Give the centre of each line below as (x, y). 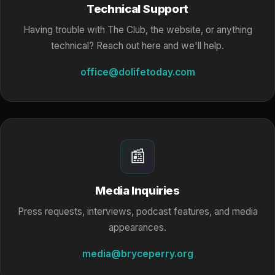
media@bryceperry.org (137, 254)
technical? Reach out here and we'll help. (137, 46)
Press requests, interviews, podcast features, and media (137, 211)
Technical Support (137, 9)
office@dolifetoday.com (137, 72)
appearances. (137, 227)
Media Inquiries (137, 190)
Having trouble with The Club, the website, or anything (137, 30)
